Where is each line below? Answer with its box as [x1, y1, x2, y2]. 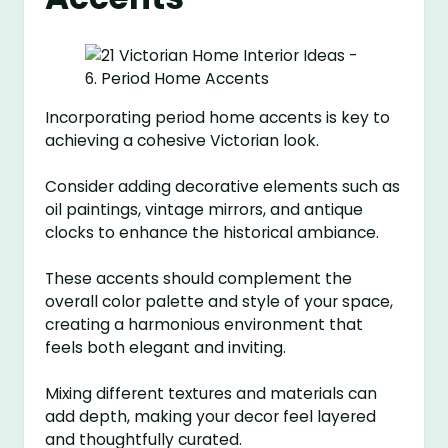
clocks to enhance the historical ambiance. [45, 222, 380, 244]
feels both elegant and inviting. [45, 337, 287, 359]
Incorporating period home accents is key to [45, 107, 391, 129]
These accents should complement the [45, 268, 353, 290]
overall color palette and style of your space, [45, 291, 394, 313]
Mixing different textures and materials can [45, 383, 378, 405]
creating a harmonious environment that [45, 314, 364, 336]
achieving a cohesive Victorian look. [45, 130, 320, 152]
